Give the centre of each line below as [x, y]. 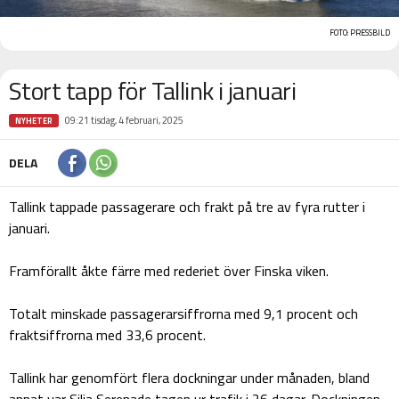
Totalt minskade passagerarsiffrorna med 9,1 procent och [183, 313]
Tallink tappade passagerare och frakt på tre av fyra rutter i [187, 206]
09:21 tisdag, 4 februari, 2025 [124, 120]
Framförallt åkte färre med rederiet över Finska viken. [169, 270]
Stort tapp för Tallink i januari [153, 90]
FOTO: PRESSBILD [360, 32]
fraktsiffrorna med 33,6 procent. [107, 334]
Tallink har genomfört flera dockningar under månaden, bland [189, 377]
